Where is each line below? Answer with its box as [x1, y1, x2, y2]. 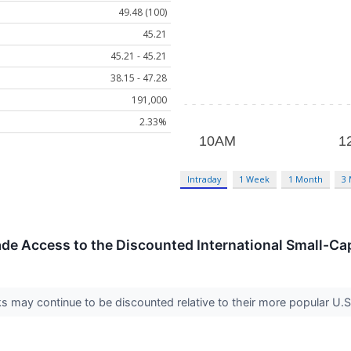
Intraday [186, 173, 221, 186]
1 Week [239, 173, 270, 186]
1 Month [288, 173, 324, 186]
